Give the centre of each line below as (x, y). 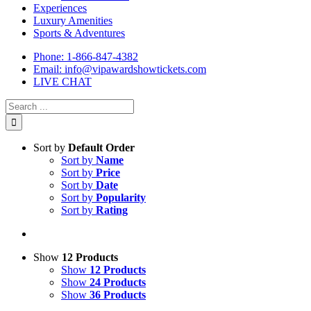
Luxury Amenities (73, 21)
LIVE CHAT (62, 82)
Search (20, 105)
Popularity (121, 198)
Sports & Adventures (79, 33)
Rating (112, 210)
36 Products (118, 295)
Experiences (60, 8)
